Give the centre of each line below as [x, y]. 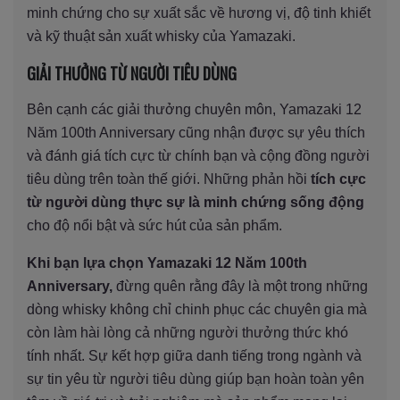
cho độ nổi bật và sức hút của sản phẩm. [154, 225]
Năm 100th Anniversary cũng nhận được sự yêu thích [196, 132]
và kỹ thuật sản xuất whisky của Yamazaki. [161, 36]
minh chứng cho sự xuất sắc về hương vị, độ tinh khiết [199, 12]
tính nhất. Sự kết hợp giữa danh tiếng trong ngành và [194, 355]
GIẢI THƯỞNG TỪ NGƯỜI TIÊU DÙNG [132, 73]
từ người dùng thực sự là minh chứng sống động [196, 202]
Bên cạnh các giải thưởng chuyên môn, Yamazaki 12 [194, 109]
